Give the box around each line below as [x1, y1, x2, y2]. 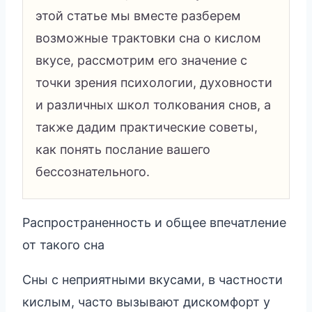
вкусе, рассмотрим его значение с [36, 52, 247, 68]
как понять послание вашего [36, 141, 210, 157]
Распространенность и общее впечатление [22, 214, 286, 230]
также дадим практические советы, [36, 119, 258, 134]
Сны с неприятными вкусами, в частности [22, 272, 283, 287]
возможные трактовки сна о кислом [36, 30, 261, 45]
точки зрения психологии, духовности [36, 75, 272, 90]
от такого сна [22, 237, 104, 252]
